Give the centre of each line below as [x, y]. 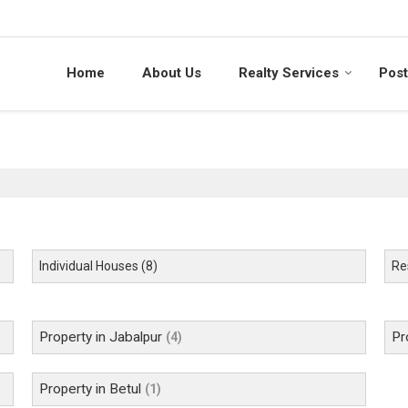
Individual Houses [88, 266]
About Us [172, 73]
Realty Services [289, 73]
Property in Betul [90, 389]
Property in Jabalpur [100, 337]
